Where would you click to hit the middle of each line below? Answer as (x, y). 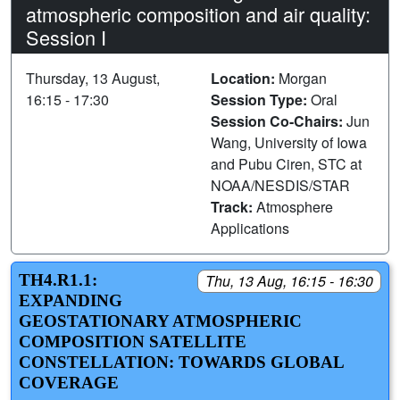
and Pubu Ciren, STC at (286, 163)
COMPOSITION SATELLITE (133, 341)
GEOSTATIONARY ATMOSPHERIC (160, 321)
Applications (250, 228)
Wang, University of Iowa (289, 142)
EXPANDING (71, 300)
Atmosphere (295, 206)
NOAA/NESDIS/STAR (280, 185)
